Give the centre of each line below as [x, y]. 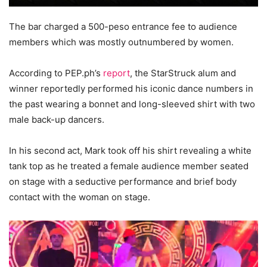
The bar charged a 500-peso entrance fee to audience [123, 27]
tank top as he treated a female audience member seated [129, 166]
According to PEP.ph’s [56, 73]
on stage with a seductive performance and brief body [123, 182]
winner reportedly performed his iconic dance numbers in [131, 89]
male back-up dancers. [57, 120]
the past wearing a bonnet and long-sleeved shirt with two [132, 104]
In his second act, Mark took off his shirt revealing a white [130, 151]
